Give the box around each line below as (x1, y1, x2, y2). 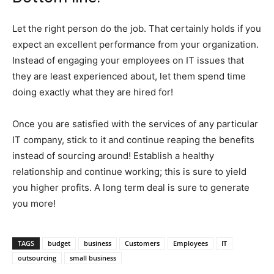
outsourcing (18, 253, 56, 262)
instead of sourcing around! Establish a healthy (12, 149, 214, 161)
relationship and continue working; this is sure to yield (12, 165, 246, 177)
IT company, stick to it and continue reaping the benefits (12, 133, 254, 146)
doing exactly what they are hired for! (12, 86, 173, 98)
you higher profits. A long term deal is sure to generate (12, 181, 250, 193)
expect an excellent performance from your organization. (12, 38, 259, 50)
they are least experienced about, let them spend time (12, 70, 246, 82)
